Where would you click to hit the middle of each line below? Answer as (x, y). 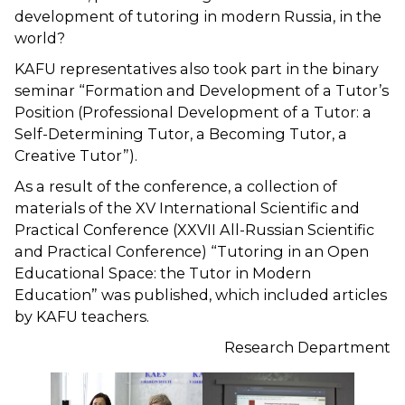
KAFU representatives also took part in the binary (197, 69)
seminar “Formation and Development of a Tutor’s (202, 90)
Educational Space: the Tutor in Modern (163, 273)
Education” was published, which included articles (201, 295)
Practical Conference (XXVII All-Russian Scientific (194, 230)
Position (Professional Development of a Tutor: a (193, 112)
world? (40, 38)
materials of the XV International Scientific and (187, 208)
